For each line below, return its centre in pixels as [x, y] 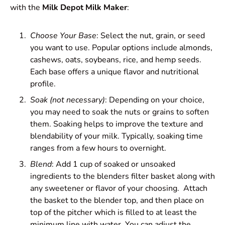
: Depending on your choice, [155, 100]
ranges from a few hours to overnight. [98, 148]
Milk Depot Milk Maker [85, 7]
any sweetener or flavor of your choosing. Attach [119, 188]
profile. [43, 84]
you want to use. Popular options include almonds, [121, 47]
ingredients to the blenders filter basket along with [123, 176]
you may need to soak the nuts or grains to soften [120, 112]
